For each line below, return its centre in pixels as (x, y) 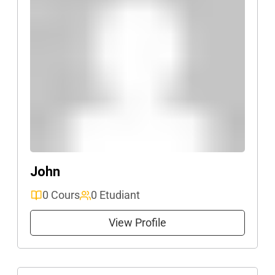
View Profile (137, 223)
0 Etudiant (115, 195)
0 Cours (61, 195)
